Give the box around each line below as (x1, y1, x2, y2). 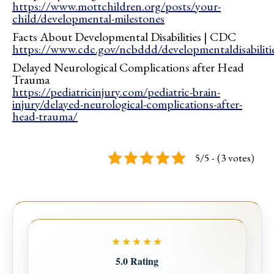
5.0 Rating (116, 254, 158, 268)
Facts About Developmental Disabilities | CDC (12, 29, 236, 45)
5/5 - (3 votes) (195, 150, 254, 165)
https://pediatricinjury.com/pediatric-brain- (12, 84, 220, 100)
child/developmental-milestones (12, 10, 165, 27)
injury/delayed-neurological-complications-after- (12, 96, 242, 113)
